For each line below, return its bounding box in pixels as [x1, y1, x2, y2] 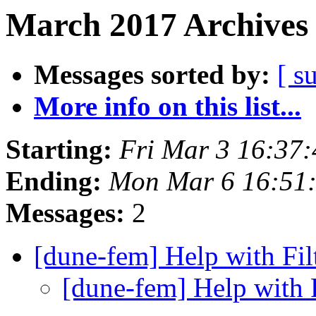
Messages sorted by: [34, 59, 270, 90]
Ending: [6, 166, 102, 197]
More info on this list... [34, 91, 301, 122]
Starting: [6, 134, 112, 165]
